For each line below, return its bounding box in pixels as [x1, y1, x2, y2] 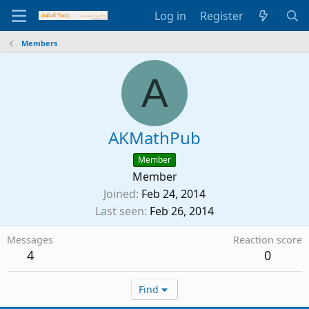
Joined [103, 186, 136, 201]
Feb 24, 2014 [141, 186, 206, 201]
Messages [7, 233, 53, 246]
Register [199, 8, 243, 23]
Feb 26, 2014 [150, 203, 214, 219]
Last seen [95, 203, 144, 219]
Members [21, 38, 57, 48]
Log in [154, 8, 186, 23]
